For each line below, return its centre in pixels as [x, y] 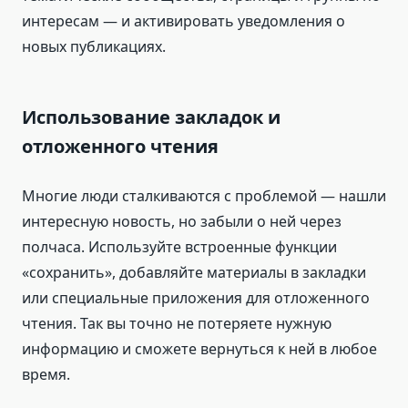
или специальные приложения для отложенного [196, 298]
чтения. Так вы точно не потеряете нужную [177, 324]
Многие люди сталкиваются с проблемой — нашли [204, 196]
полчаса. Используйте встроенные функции [179, 247]
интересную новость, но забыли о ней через [182, 222]
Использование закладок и [151, 117]
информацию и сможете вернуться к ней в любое [199, 349]
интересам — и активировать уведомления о [184, 21]
